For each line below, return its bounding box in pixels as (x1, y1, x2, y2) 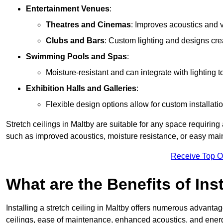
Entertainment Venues (26, 4, 110, 13)
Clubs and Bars (46, 36, 105, 45)
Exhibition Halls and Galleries (26, 84, 136, 93)
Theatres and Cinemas (46, 20, 131, 29)
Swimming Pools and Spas (26, 52, 127, 61)
